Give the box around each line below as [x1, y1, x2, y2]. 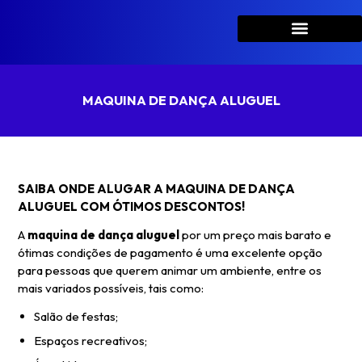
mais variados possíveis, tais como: [18, 280, 204, 297]
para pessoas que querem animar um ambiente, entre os [18, 263, 322, 279]
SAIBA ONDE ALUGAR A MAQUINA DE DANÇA [18, 181, 296, 196]
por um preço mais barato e [179, 227, 332, 243]
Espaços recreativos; [34, 333, 148, 349]
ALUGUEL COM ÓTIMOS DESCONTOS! [18, 199, 246, 214]
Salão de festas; [34, 309, 119, 325]
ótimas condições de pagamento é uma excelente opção [18, 245, 323, 261]
